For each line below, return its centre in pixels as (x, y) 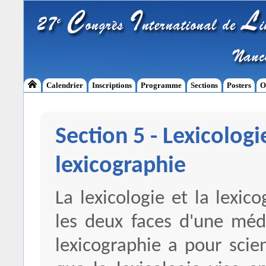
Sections (204, 85)
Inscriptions (112, 85)
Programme (161, 85)
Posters (239, 85)
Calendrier (65, 85)
